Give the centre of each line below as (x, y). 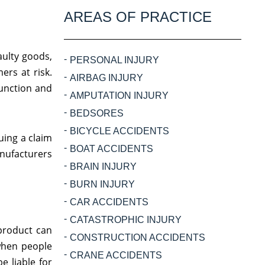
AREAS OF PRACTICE (138, 17)
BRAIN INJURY (103, 167)
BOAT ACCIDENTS (112, 149)
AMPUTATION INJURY (119, 96)
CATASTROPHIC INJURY (126, 220)
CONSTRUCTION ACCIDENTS (138, 237)
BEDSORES (97, 113)
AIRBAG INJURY (106, 78)
